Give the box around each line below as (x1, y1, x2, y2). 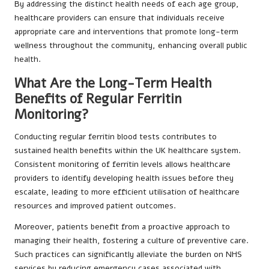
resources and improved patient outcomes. (14, 200, 176, 212)
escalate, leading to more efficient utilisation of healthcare (14, 186, 240, 198)
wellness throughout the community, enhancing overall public (14, 40, 247, 52)
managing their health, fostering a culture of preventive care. (14, 235, 249, 247)
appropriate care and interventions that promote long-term (14, 26, 238, 38)
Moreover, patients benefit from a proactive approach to (14, 221, 230, 233)
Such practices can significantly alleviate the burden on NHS (14, 249, 242, 261)
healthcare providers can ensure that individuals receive (14, 12, 225, 24)
